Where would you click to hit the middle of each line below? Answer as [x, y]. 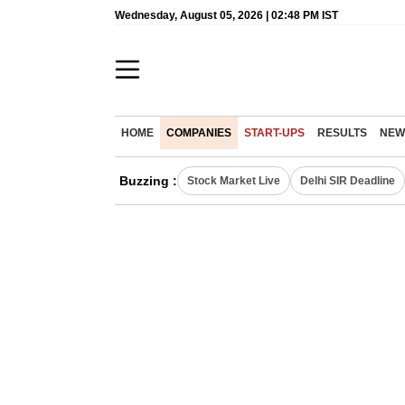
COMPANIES [199, 133]
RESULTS [342, 133]
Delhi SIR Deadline [348, 181]
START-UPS [274, 133]
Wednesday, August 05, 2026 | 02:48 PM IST [226, 15]
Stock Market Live [234, 181]
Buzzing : [148, 181]
